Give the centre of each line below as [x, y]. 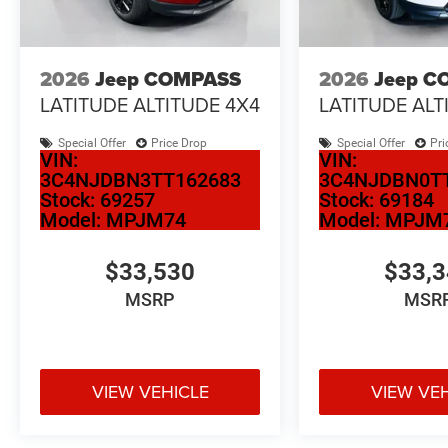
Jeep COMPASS [168, 79]
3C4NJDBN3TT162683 [140, 179]
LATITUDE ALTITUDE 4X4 [150, 105]
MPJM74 [146, 219]
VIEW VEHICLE [150, 391]
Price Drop [179, 143]
